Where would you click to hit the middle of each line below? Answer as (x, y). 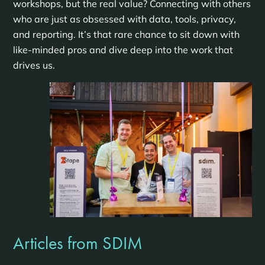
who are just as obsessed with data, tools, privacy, (124, 19)
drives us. (34, 65)
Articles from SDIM (77, 243)
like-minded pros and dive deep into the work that (123, 50)
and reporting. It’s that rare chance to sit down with (126, 35)
